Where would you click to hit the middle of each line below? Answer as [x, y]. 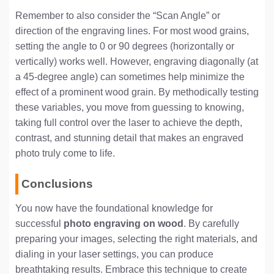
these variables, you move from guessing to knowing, [130, 108]
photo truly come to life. [65, 154]
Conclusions [57, 184]
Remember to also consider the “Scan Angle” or [118, 16]
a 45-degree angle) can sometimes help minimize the [130, 77]
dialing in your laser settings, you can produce [114, 254]
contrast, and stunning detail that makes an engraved [129, 138]
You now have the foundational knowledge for [114, 208]
